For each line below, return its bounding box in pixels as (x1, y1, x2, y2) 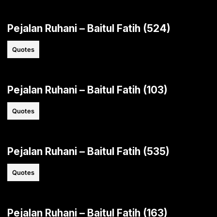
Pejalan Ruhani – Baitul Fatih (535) (7, 145, 170, 157)
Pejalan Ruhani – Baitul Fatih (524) (7, 22, 170, 34)
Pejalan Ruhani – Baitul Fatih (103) (7, 83, 168, 96)
